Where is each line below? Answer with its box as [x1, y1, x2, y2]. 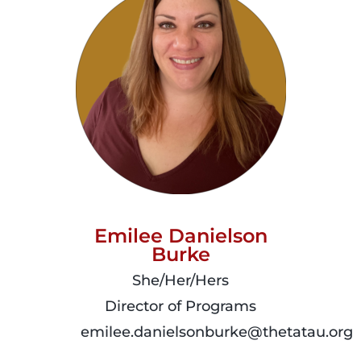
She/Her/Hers [132, 271, 229, 289]
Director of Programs [105, 297, 256, 315]
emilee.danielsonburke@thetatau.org [81, 322, 353, 341]
